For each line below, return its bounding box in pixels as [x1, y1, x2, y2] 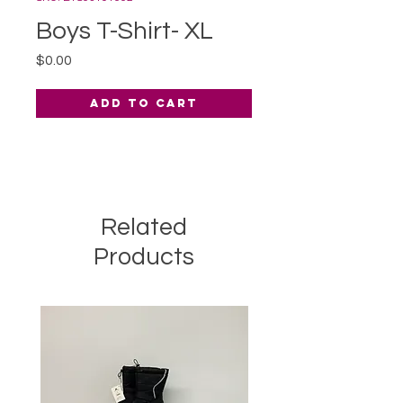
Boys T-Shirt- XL [36, 18, 213, 44]
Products [94, 245, 194, 270]
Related [101, 215, 187, 240]
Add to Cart [90, 96, 198, 110]
